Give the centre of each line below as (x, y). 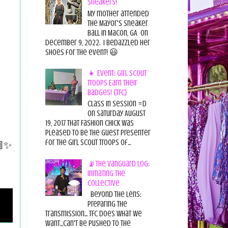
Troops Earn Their (112, 83)
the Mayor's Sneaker (118, 23)
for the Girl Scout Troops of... (88, 143)
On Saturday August (116, 114)
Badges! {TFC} (107, 92)
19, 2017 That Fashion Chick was (89, 123)
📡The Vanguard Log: (118, 164)
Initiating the (106, 173)
